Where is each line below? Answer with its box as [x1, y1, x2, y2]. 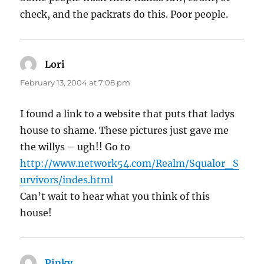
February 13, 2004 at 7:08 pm [20, 78, 131, 88]
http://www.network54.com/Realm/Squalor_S [20, 157, 239, 170]
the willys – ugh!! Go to [20, 141, 131, 153]
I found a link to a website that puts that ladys [20, 108, 235, 120]
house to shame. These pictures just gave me [20, 124, 229, 137]
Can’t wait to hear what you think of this [20, 190, 210, 203]
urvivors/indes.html [20, 174, 114, 186]
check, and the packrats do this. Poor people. [20, 8, 229, 21]
